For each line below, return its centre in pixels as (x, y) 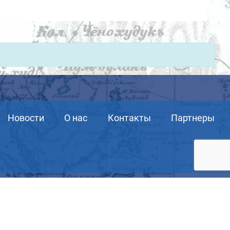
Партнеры (193, 118)
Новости (26, 118)
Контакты (129, 118)
